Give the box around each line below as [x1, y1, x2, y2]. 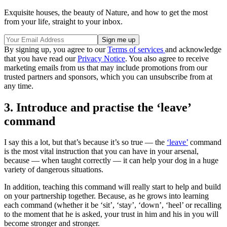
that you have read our [4, 54, 78, 63]
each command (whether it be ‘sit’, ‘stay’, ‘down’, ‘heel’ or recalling [4, 201, 221, 210]
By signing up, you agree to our [4, 45, 107, 54]
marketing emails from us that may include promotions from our [4, 63, 207, 72]
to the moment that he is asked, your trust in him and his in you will [4, 210, 218, 219]
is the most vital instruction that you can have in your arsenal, [4, 147, 199, 156]
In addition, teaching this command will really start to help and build [4, 182, 221, 192]
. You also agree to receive [125, 54, 209, 63]
